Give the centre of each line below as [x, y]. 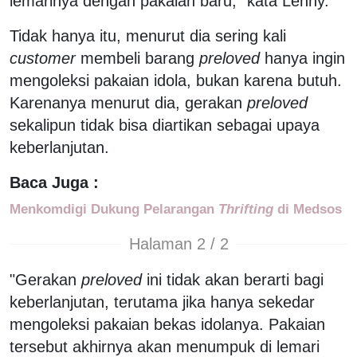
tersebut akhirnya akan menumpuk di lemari [165, 346]
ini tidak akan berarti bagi [233, 279]
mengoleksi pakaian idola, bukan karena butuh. [176, 80]
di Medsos [308, 208]
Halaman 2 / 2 [178, 244]
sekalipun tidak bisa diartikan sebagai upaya [165, 125]
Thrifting [246, 208]
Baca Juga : [54, 182]
